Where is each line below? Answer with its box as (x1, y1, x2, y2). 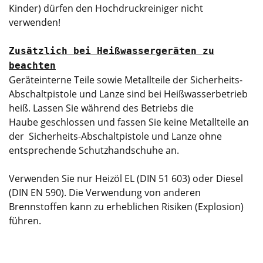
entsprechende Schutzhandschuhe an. (9, 143, 179, 157)
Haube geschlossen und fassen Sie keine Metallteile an (9, 115, 249, 129)
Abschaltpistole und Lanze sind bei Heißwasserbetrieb (9, 87, 248, 100)
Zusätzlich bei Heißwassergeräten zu (9, 45, 214, 56)
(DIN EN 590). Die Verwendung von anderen (9, 186, 201, 199)
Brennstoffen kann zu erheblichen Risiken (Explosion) (9, 200, 246, 213)
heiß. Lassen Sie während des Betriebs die (9, 101, 194, 114)
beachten (9, 59, 56, 71)
